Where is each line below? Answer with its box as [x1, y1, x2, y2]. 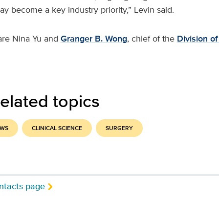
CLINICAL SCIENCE [31, 124, 82, 132]
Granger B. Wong [60, 32, 127, 45]
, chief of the [127, 32, 175, 44]
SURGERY [105, 124, 133, 132]
